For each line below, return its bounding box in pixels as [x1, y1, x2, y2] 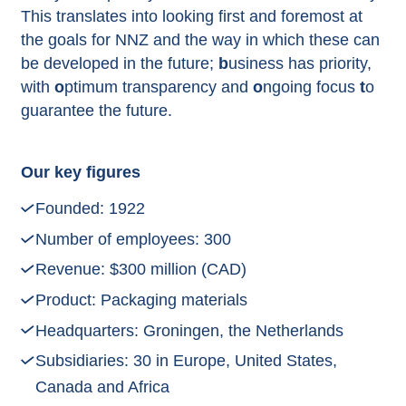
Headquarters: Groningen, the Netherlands [34, 321, 343, 340]
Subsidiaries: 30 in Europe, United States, [34, 352, 337, 371]
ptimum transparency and [63, 77, 253, 96]
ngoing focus [262, 77, 360, 96]
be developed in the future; [20, 53, 218, 72]
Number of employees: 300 [34, 229, 231, 248]
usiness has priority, [227, 53, 372, 72]
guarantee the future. [20, 101, 172, 120]
